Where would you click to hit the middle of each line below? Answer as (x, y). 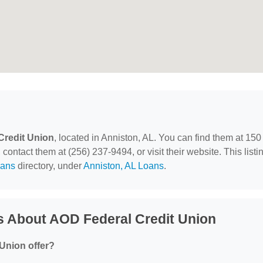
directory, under (49, 166)
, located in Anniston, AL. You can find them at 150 (158, 138)
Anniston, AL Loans (124, 166)
